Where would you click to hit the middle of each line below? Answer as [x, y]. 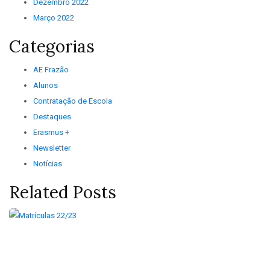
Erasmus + [51, 133]
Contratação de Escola [73, 101]
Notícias [48, 164]
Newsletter [52, 148]
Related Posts [63, 193]
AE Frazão [51, 70]
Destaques [52, 117]
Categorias [52, 47]
